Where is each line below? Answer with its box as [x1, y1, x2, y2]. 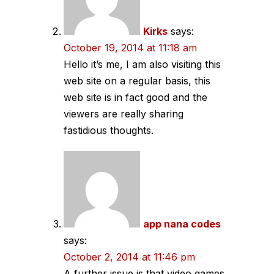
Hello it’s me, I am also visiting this [64, 58, 221, 70]
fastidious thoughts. [64, 124, 154, 136]
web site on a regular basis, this [64, 75, 210, 87]
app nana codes [143, 218, 221, 230]
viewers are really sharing [64, 108, 183, 120]
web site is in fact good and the [64, 91, 207, 103]
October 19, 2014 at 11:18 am [64, 42, 197, 54]
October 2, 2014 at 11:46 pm [64, 251, 195, 263]
